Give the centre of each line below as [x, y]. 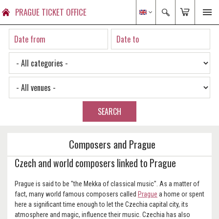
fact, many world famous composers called [76, 194]
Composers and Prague [112, 144]
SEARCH [109, 111]
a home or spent [181, 194]
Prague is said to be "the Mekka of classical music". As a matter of [107, 184]
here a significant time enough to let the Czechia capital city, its [101, 204]
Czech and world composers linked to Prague [95, 163]
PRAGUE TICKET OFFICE [51, 12]
